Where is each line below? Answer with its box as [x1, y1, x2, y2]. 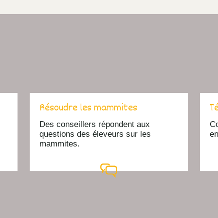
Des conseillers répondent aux [39, 119, 150, 129]
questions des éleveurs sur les [39, 129, 151, 139]
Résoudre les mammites [39, 100, 138, 116]
